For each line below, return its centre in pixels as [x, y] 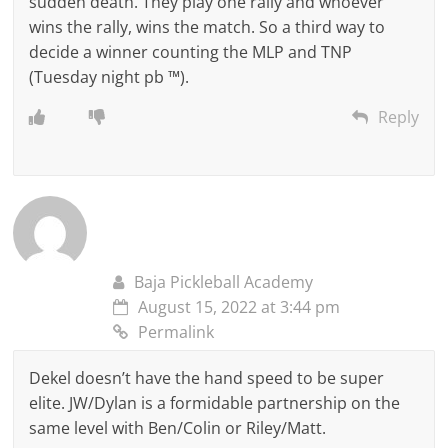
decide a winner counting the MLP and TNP [191, 51]
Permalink [176, 331]
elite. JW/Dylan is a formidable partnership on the [215, 402]
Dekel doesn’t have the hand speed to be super [207, 377]
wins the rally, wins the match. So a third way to [207, 26]
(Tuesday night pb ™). [109, 76]
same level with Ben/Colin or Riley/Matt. [178, 427]
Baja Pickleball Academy [224, 281]
